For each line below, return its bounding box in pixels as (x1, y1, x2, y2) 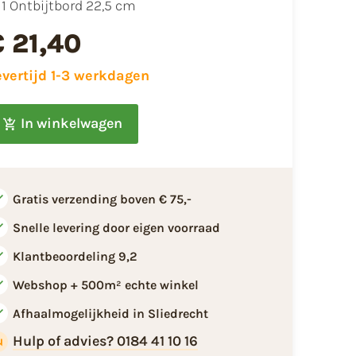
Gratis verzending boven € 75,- (12, 191, 192, 207)
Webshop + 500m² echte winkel (12, 277, 199, 292)
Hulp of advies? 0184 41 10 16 (12, 332, 198, 350)
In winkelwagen (20, 114, 122, 133)
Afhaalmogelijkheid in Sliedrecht (12, 305, 208, 321)
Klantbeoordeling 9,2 (12, 248, 137, 264)
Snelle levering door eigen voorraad (12, 219, 220, 235)
